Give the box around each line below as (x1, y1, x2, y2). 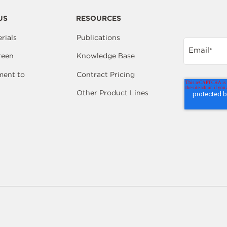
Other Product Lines (76, 89, 148, 97)
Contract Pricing (76, 70, 135, 79)
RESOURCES (75, 14, 121, 22)
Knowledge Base (76, 52, 135, 60)
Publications (76, 33, 120, 42)
